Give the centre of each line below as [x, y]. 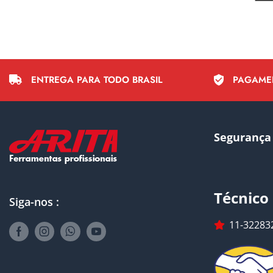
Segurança [243, 137]
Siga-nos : [34, 201]
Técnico [241, 197]
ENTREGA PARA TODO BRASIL [97, 80]
